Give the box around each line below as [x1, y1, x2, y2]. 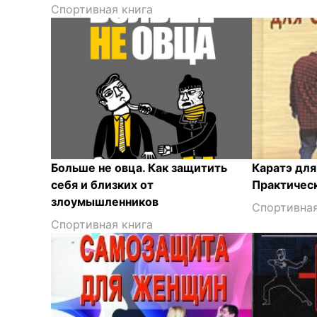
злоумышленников [51, 195, 158, 209]
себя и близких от [51, 178, 154, 192]
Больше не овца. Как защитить [51, 161, 227, 175]
